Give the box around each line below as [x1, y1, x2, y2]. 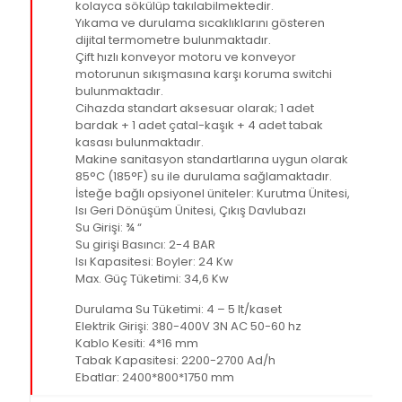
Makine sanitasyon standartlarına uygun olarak [75, 151, 348, 168]
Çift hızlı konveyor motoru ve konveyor [75, 48, 296, 66]
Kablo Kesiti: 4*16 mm [75, 335, 198, 352]
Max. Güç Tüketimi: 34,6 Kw [75, 270, 229, 287]
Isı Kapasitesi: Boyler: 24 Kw [75, 253, 233, 270]
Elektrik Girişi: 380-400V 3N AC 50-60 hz [75, 318, 301, 335]
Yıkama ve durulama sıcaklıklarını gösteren [75, 14, 325, 31]
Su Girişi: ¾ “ [75, 219, 142, 236]
